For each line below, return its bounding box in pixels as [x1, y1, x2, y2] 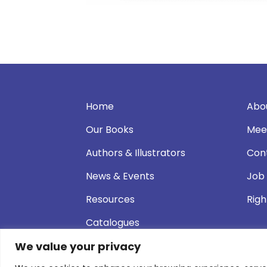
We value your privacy [15, 238, 141, 254]
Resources [86, 193, 135, 207]
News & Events [86, 169, 154, 184]
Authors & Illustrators [86, 146, 185, 160]
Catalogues [86, 216, 139, 230]
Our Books [86, 123, 133, 137]
